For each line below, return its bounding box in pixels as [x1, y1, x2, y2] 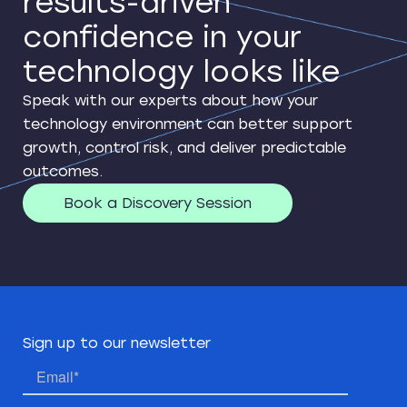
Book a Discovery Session [64, 194, 252, 213]
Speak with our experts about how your [23, 92, 318, 110]
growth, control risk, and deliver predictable [23, 139, 346, 157]
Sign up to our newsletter [23, 334, 211, 352]
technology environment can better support [23, 115, 352, 134]
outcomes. [23, 163, 103, 181]
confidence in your [23, 20, 302, 55]
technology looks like [23, 55, 340, 90]
